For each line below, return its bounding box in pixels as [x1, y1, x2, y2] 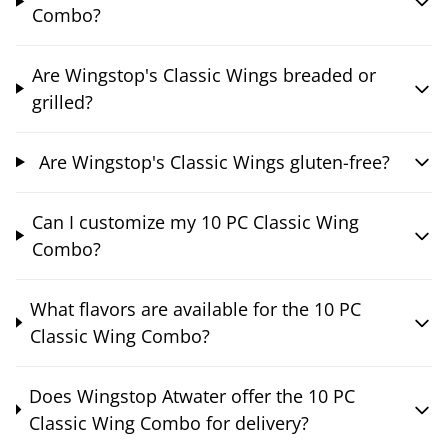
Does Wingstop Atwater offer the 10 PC [28, 383, 355, 408]
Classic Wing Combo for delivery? [28, 410, 309, 435]
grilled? [31, 89, 93, 114]
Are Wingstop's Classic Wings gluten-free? [38, 149, 390, 174]
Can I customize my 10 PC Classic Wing [31, 209, 359, 234]
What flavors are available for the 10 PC [29, 296, 361, 321]
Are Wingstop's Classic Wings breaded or [31, 62, 376, 87]
